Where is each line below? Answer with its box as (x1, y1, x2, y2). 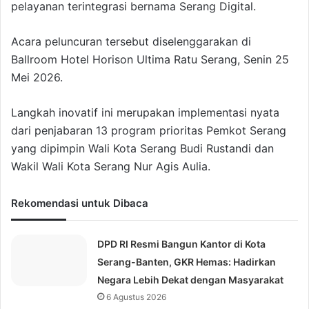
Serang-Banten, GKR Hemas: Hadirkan (97, 256, 277, 268)
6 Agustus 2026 (106, 292, 167, 303)
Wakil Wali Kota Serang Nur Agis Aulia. (11, 159, 210, 174)
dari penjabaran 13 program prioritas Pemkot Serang (11, 123, 286, 138)
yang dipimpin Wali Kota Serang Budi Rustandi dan (11, 141, 274, 156)
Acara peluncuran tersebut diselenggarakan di (11, 34, 251, 49)
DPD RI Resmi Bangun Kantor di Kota (97, 238, 266, 250)
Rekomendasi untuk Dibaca (11, 197, 148, 210)
